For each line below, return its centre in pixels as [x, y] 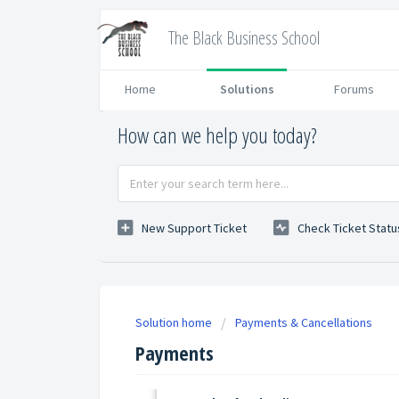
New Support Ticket [194, 228]
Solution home [175, 323]
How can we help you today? [217, 135]
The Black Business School [244, 38]
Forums [354, 89]
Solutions [247, 89]
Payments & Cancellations [304, 323]
